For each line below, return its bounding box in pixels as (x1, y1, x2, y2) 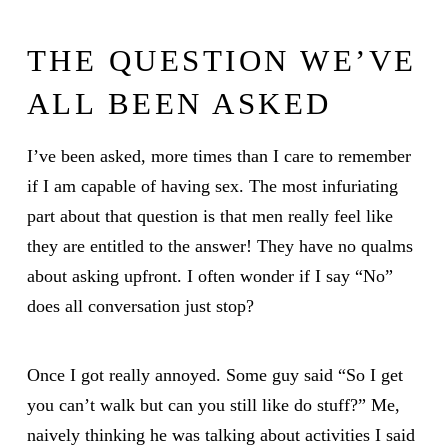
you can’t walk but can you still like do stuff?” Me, (26, 394, 400, 415)
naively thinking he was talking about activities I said (26, 424, 415, 445)
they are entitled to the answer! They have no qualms (26, 236, 413, 257)
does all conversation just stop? (26, 296, 254, 317)
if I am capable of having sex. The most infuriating (26, 176, 398, 197)
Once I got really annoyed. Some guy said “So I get (26, 364, 403, 385)
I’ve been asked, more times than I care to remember (26, 146, 411, 167)
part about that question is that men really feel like (26, 206, 393, 227)
